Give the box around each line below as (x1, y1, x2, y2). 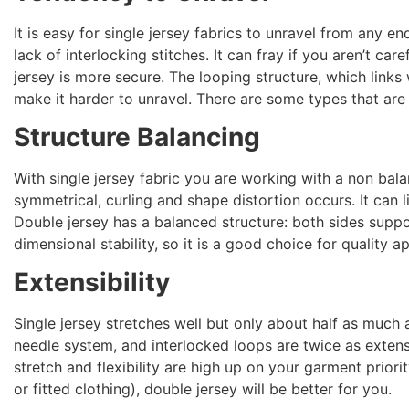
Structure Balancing (14, 121, 261, 153)
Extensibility (14, 267, 171, 299)
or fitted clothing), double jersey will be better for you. (14, 380, 393, 399)
